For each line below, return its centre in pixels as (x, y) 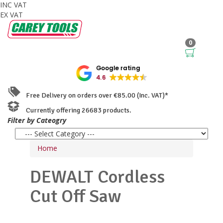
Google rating (118, 68)
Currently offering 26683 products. (76, 110)
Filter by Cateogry (37, 120)
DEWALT (64, 177)
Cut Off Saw (75, 196)
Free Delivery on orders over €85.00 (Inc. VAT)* (95, 95)
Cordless (131, 177)
